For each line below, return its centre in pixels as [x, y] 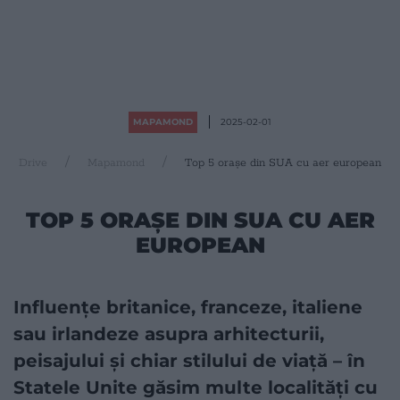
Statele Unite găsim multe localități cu [196, 387]
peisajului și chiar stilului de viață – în [189, 360]
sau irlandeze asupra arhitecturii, [169, 333]
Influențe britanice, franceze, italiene [188, 307]
